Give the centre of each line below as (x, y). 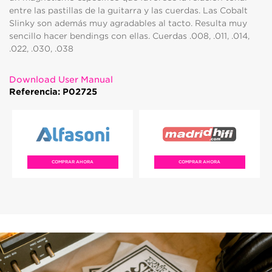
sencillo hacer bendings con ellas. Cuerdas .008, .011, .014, (129, 36)
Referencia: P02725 (53, 92)
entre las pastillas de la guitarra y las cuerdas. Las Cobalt (128, 10)
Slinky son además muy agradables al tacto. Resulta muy (128, 23)
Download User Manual (61, 80)
